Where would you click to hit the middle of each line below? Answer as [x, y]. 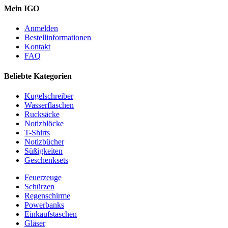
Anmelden [41, 28]
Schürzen [39, 186]
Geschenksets [46, 160]
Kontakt [37, 47]
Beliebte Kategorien [38, 76]
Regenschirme [47, 195]
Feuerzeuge [43, 177]
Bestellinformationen [58, 38]
